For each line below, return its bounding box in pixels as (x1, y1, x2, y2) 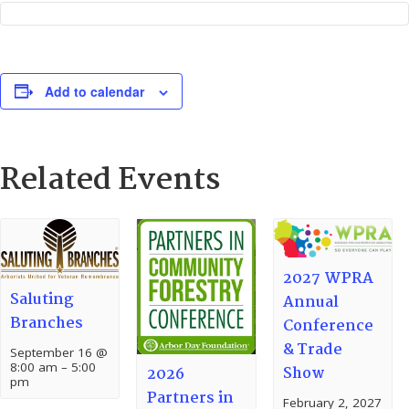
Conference (282, 313, 373, 339)
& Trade (282, 337, 342, 362)
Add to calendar (45, 81, 144, 100)
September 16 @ (10, 343, 109, 361)
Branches (10, 310, 84, 336)
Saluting (10, 287, 75, 312)
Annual (282, 289, 339, 315)
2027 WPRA (282, 266, 373, 291)
